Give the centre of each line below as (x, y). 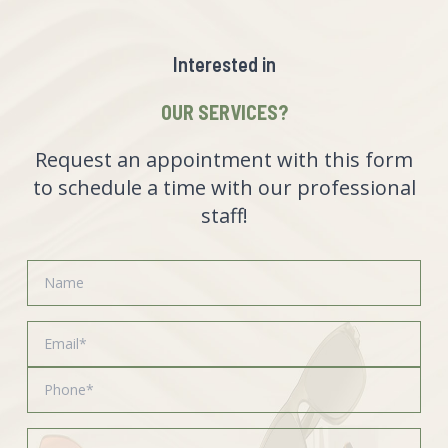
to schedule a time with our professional (224, 188)
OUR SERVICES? (224, 112)
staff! (224, 216)
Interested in (224, 64)
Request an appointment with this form (224, 160)
